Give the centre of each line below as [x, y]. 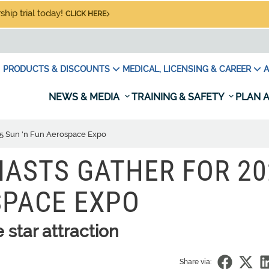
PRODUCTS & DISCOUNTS [56, 69]
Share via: [195, 262]
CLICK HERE [86, 14]
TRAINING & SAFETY [179, 97]
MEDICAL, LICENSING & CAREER [187, 69]
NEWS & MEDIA [85, 97]
